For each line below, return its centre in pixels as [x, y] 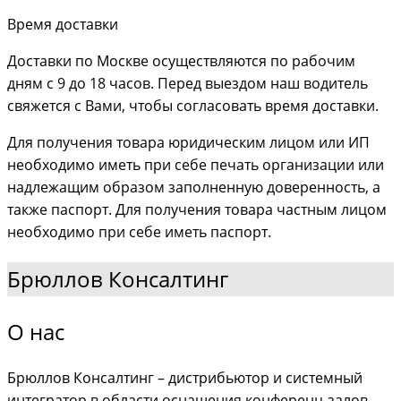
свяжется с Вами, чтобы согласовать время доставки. [196, 105]
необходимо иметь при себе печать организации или [196, 164]
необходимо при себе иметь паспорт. [139, 231]
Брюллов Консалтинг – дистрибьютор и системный [185, 378]
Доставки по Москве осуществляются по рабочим [181, 60]
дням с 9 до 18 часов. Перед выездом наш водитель [188, 83]
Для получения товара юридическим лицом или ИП [188, 142]
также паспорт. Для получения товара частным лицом [197, 209]
